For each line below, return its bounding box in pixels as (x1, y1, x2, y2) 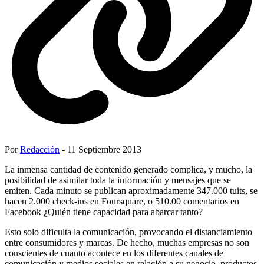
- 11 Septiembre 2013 (60, 144, 141, 154)
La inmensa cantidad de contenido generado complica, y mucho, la (5, 164, 252, 174)
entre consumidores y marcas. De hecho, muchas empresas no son (5, 237, 249, 247)
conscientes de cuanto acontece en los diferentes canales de (5, 247, 223, 258)
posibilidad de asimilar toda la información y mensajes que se (5, 174, 231, 185)
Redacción (20, 144, 60, 154)
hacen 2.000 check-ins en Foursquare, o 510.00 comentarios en (5, 196, 239, 206)
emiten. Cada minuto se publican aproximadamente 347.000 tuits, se (5, 185, 258, 196)
